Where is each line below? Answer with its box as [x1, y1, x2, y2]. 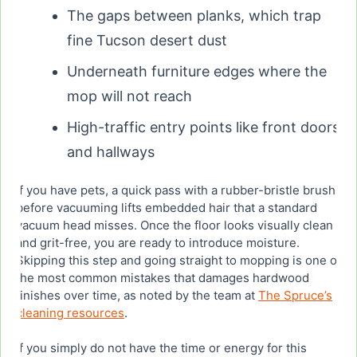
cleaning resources [16, 305, 124, 321]
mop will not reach [67, 88, 192, 105]
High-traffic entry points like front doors [67, 119, 339, 136]
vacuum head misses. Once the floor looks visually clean [16, 218, 333, 233]
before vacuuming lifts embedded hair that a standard [16, 200, 317, 216]
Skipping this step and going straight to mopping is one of [16, 253, 341, 269]
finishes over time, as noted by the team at [16, 288, 258, 304]
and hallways [67, 143, 155, 161]
